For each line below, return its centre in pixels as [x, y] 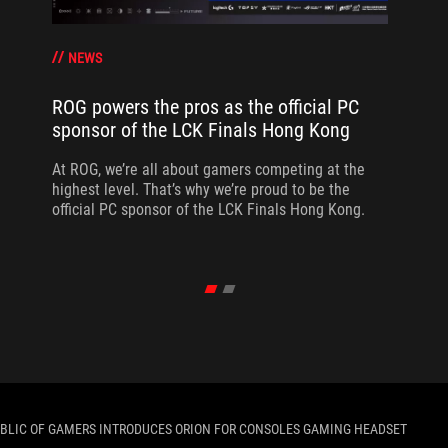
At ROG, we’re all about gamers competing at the [208, 170]
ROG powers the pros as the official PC [205, 107]
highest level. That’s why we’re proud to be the [200, 190]
